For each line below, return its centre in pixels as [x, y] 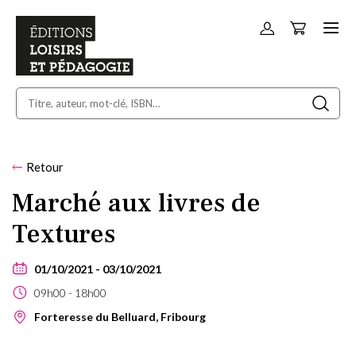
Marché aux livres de [136, 203]
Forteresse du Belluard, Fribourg [119, 316]
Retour [45, 166]
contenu [268, 62]
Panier [323, 25]
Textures [64, 234]
